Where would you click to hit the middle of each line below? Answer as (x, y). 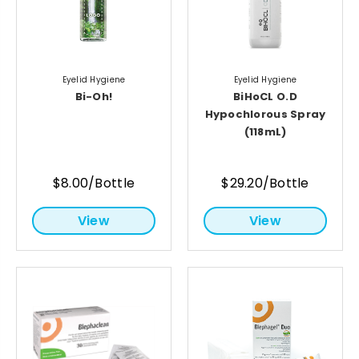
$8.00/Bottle (94, 183)
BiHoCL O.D (265, 97)
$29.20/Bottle (265, 183)
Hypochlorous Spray (265, 114)
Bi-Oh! (94, 97)
